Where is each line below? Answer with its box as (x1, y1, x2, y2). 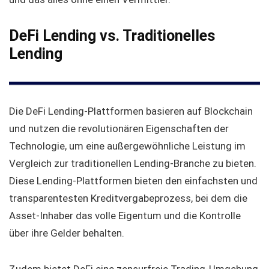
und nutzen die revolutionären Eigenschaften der (9, 122, 229, 135)
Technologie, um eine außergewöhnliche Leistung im (9, 140, 246, 153)
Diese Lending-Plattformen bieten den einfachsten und (9, 175, 258, 187)
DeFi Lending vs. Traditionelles (9, 27, 215, 45)
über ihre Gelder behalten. (9, 227, 124, 240)
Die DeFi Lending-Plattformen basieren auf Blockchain (9, 105, 253, 118)
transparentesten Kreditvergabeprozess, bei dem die (9, 192, 247, 205)
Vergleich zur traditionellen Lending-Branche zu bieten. (9, 157, 256, 170)
